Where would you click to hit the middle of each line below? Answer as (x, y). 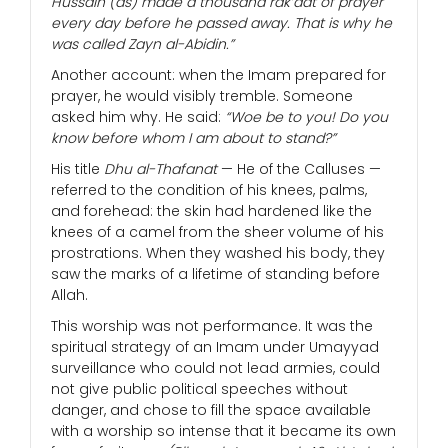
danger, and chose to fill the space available (211, 410)
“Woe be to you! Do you (306, 117)
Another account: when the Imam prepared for (218, 75)
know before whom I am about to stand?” (193, 138)
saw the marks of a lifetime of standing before (215, 274)
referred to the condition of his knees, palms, (209, 190)
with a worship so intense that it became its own (223, 431)
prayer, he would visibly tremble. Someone (202, 96)
